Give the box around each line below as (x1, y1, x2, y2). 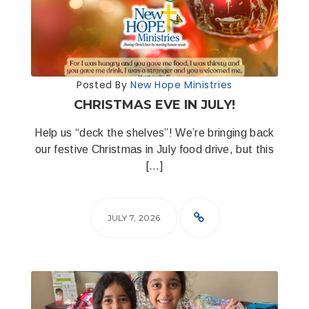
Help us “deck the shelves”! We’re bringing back (34, 127, 275, 139)
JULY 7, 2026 (107, 212, 161, 223)
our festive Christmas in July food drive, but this (34, 143, 274, 155)
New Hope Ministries (130, 78, 232, 92)
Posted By (77, 78, 130, 92)
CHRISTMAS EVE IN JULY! (74, 97, 235, 112)
